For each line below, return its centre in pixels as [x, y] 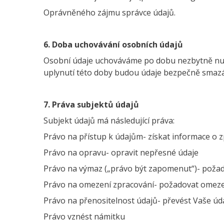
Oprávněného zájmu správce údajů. [109, 12]
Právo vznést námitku [84, 216]
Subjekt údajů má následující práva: [109, 120]
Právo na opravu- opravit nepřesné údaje [122, 152]
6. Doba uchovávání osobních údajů [113, 44]
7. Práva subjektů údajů [91, 104]
